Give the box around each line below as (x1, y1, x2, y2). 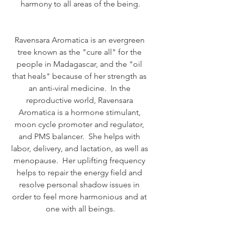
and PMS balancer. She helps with (19, 132, 142, 142)
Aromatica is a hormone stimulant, (18, 107, 143, 118)
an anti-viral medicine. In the (28, 83, 133, 93)
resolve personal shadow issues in (19, 180, 142, 190)
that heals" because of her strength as (12, 71, 149, 81)
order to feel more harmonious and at (12, 192, 149, 202)
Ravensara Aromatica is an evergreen (14, 35, 147, 45)
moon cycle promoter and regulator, (15, 120, 146, 130)
